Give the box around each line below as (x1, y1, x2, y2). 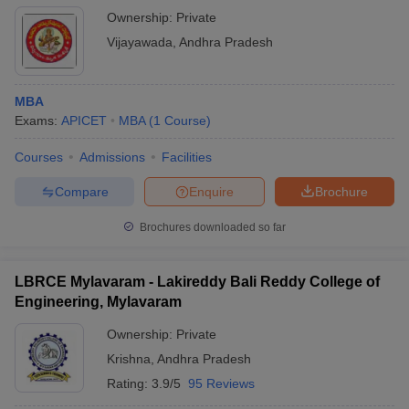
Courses (15, 150, 63, 164)
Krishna (107, 351, 151, 366)
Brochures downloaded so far (137, 221, 286, 234)
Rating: (107, 376, 152, 391)
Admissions (79, 150, 145, 164)
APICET (61, 113, 107, 128)
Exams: (15, 113, 61, 128)
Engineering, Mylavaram (15, 294, 182, 309)
